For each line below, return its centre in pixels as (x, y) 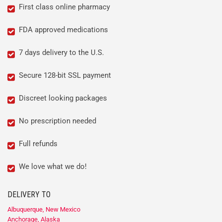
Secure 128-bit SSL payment (65, 76)
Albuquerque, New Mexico (44, 210)
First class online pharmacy (64, 7)
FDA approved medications (63, 30)
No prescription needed (57, 121)
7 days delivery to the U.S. (61, 53)
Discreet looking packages (63, 98)
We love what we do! (53, 167)
